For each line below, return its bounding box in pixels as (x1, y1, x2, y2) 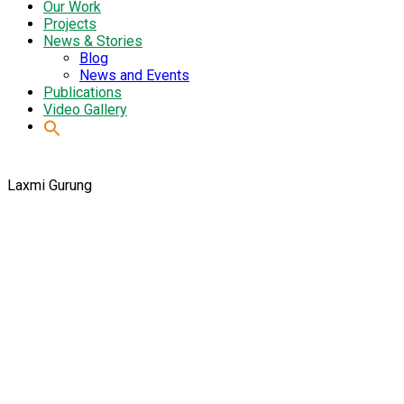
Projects (43, 14, 96, 32)
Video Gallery (43, 100, 127, 118)
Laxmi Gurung (7, 176, 92, 194)
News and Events (79, 66, 189, 84)
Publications (43, 83, 122, 101)
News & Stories (43, 32, 142, 50)
